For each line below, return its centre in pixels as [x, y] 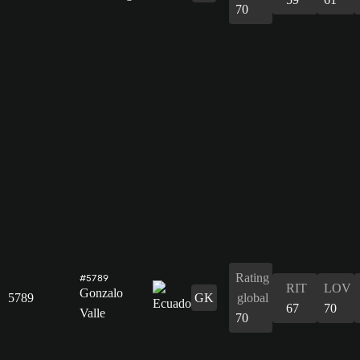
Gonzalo [101, 292]
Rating [252, 277]
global [252, 297]
